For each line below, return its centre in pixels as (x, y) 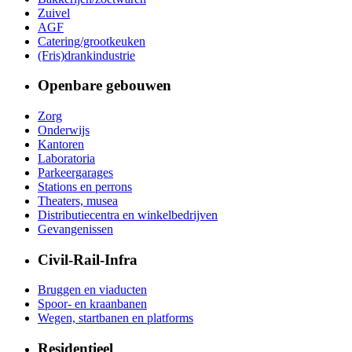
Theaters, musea (78, 201)
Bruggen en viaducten (92, 290)
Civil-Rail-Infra (88, 259)
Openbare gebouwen (104, 86)
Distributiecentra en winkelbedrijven (128, 215)
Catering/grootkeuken (92, 41)
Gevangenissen (75, 229)
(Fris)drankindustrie (86, 55)
